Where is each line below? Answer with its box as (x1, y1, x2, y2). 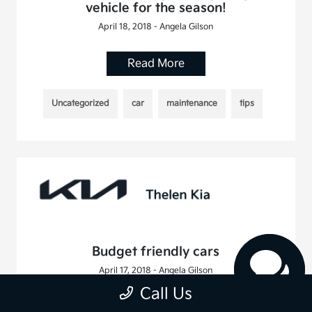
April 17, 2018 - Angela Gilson (99, 265, 213, 276)
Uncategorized (52, 98, 110, 109)
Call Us (140, 285, 192, 304)
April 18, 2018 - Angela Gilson (98, 22, 214, 33)
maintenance (166, 98, 218, 109)
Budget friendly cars (92, 244, 220, 259)
